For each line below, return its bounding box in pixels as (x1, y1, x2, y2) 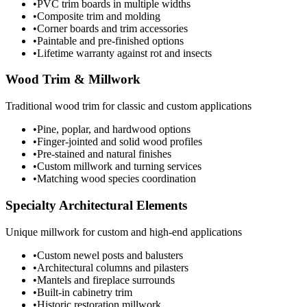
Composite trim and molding (37, 10, 160, 22)
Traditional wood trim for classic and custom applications (5, 100, 251, 112)
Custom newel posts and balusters (37, 249, 183, 261)
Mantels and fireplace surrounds (37, 273, 175, 286)
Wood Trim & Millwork (5, 72, 140, 87)
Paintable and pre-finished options (37, 34, 184, 47)
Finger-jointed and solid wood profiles (37, 136, 202, 148)
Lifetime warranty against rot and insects (37, 47, 212, 59)
